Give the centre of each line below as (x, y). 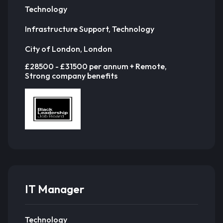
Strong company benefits (71, 76)
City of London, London (68, 49)
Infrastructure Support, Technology (90, 29)
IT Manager (55, 189)
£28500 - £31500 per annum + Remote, (96, 66)
